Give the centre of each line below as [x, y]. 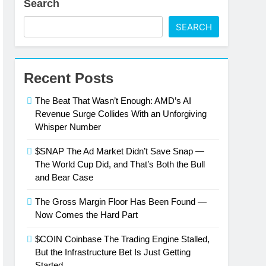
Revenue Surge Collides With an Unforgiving [121, 114]
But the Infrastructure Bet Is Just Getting [113, 252]
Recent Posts [69, 78]
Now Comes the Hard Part [87, 215]
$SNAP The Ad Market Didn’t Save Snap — [120, 151]
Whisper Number [68, 127]
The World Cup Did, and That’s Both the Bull [120, 164]
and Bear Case [64, 177]
